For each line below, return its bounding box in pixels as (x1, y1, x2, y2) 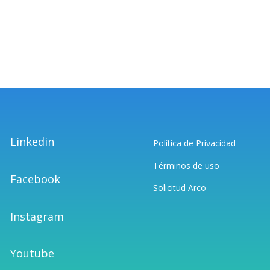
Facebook (10, 172, 61, 187)
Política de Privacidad (152, 137, 236, 149)
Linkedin (10, 134, 55, 149)
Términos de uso (152, 160, 219, 172)
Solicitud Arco (152, 182, 206, 194)
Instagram (10, 209, 64, 224)
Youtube (10, 246, 55, 261)
